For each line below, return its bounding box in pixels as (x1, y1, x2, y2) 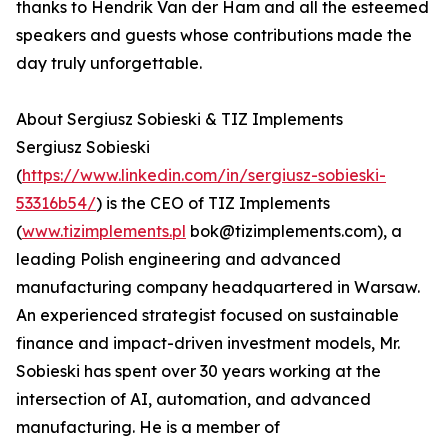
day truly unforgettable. (16, 53, 202, 74)
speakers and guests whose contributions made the (16, 25, 412, 46)
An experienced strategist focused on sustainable (16, 305, 399, 326)
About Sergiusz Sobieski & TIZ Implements (16, 109, 343, 130)
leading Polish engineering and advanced (16, 249, 341, 270)
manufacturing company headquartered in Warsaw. (16, 277, 420, 298)
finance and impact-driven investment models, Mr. (16, 333, 400, 354)
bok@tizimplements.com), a (186, 221, 402, 242)
